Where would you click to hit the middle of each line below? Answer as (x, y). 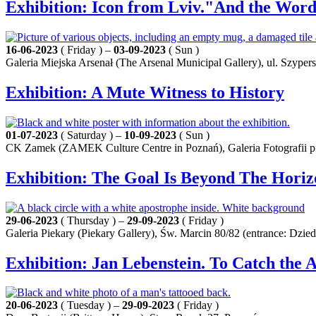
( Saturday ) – (91, 135)
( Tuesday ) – (90, 305)
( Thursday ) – (92, 220)
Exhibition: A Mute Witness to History (145, 92)
